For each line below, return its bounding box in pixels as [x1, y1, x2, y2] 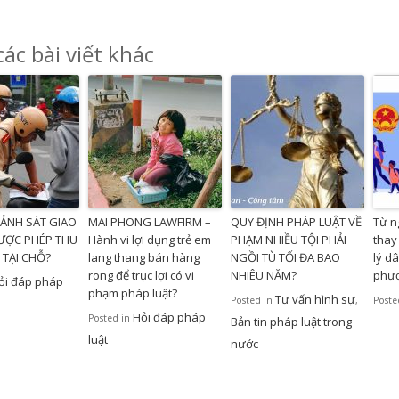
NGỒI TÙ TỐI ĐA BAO [231, 248, 340, 265]
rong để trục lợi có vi [88, 266, 194, 283]
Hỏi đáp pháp [133, 308, 206, 325]
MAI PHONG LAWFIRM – [88, 213, 211, 230]
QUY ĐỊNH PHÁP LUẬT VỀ [231, 213, 362, 230]
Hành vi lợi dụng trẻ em [88, 231, 211, 248]
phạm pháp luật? [88, 284, 177, 301]
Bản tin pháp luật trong [231, 313, 352, 330]
